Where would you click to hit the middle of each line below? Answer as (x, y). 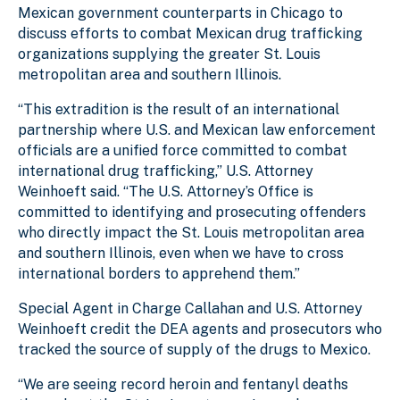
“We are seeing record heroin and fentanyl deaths (183, 384)
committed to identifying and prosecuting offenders (192, 212)
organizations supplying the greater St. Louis (169, 54)
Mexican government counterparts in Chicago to (180, 12)
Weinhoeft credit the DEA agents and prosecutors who (200, 329)
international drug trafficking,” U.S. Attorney (166, 171)
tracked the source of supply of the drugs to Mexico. (194, 349)
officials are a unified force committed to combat (183, 150)
